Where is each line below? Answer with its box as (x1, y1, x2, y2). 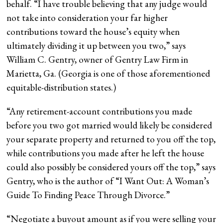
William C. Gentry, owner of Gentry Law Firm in (6, 53, 189, 66)
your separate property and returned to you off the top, (6, 132, 216, 145)
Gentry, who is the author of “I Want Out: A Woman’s (6, 174, 210, 187)
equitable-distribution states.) (6, 81, 116, 94)
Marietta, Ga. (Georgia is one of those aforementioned (6, 67, 211, 80)
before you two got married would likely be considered (6, 118, 213, 131)
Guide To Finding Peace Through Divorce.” (6, 188, 170, 201)
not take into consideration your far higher (6, 11, 168, 24)
